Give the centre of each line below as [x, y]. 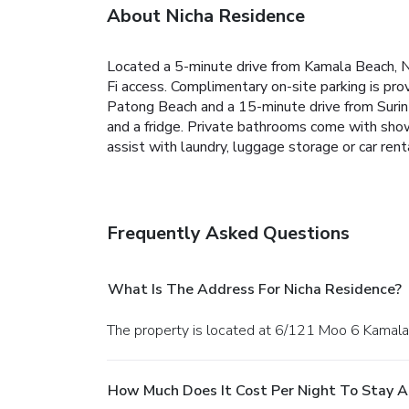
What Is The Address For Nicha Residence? [255, 289]
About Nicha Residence [206, 16]
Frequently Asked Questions [228, 233]
